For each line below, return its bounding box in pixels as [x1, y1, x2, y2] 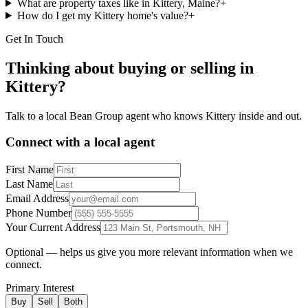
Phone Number [5, 207, 71, 219]
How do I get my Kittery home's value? [16, 9, 188, 21]
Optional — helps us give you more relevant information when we [5, 246, 293, 258]
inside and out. [236, 109, 302, 122]
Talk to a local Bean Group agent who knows [5, 109, 206, 122]
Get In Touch [5, 32, 63, 45]
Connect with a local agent [5, 135, 155, 150]
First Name [5, 164, 54, 176]
